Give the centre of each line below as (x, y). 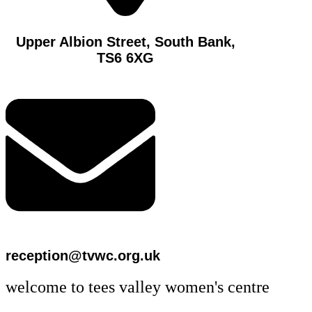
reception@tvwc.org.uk (83, 256)
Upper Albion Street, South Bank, (125, 42)
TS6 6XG (126, 58)
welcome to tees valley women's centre (138, 287)
